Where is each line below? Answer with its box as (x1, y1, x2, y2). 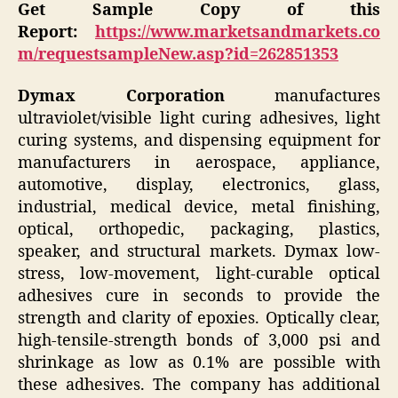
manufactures (224, 86, 380, 107)
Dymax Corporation (18, 86, 225, 107)
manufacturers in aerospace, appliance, (18, 153, 380, 174)
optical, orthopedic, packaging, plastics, (18, 219, 380, 241)
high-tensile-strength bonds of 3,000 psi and (18, 330, 380, 352)
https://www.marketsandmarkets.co (95, 21, 380, 43)
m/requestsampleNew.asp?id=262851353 (18, 44, 338, 65)
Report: (18, 21, 95, 43)
